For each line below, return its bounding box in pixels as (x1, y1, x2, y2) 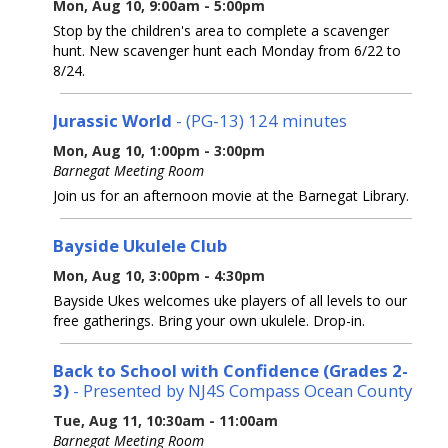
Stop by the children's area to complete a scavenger (53, 20, 389, 40)
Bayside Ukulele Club (53, 233, 227, 257)
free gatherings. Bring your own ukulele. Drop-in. (53, 310, 365, 330)
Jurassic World (53, 108, 176, 132)
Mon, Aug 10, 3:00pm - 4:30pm (53, 265, 265, 285)
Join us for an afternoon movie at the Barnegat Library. (53, 185, 409, 205)
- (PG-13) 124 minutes (176, 108, 347, 132)
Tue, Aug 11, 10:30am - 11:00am (53, 410, 278, 430)
